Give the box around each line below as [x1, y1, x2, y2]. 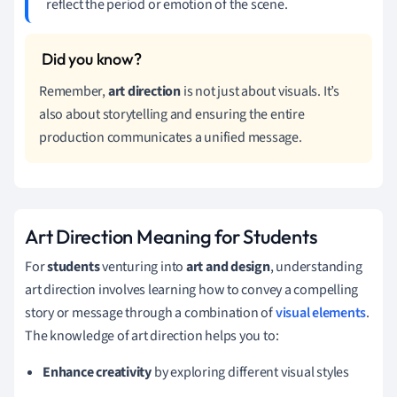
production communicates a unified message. [39, 127, 302, 147]
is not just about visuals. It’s [180, 81, 339, 101]
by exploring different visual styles [152, 362, 349, 382]
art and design [185, 256, 270, 276]
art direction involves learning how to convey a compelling [25, 279, 359, 300]
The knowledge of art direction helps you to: [25, 325, 279, 346]
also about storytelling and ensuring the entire [39, 104, 305, 124]
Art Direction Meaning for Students [25, 223, 317, 249]
